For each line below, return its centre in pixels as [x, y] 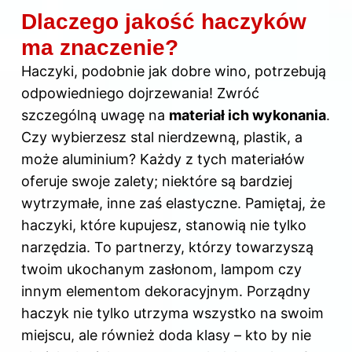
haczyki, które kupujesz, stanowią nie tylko [164, 225]
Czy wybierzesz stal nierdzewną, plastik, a [162, 137]
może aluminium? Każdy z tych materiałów [163, 159]
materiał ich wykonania [247, 115]
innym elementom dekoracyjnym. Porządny [166, 291]
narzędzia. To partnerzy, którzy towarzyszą [167, 247]
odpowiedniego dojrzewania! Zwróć [140, 93]
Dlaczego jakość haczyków [164, 21]
